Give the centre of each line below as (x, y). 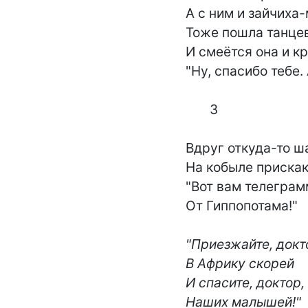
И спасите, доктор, (245, 283)
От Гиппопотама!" (242, 206)
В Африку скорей (240, 263)
